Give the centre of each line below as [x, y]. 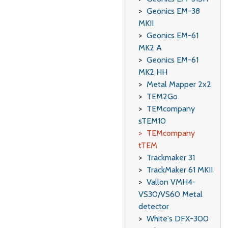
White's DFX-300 [177, 219]
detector [153, 206]
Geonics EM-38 [173, 11]
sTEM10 [152, 121]
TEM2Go [162, 96]
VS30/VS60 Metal [170, 194]
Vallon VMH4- [171, 182]
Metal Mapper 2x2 [179, 84]
